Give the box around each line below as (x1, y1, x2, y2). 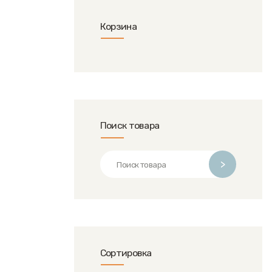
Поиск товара (100, 120, 160, 132)
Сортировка (100, 246, 152, 259)
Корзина (100, 20, 137, 32)
